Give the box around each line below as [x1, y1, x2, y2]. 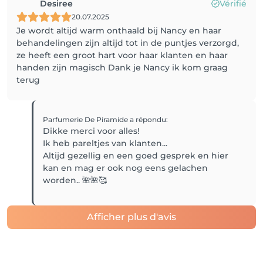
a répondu [130, 114, 167, 124]
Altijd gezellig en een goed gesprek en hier [43, 150, 229, 161]
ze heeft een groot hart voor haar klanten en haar [16, 49, 228, 60]
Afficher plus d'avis [87, 211, 176, 222]
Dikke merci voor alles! [43, 125, 140, 136]
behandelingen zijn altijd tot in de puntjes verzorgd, [16, 37, 239, 48]
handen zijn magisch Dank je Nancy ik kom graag [16, 62, 228, 73]
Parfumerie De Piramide [43, 114, 130, 124]
